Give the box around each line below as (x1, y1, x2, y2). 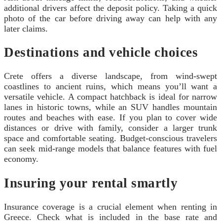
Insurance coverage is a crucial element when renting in (4, 202, 217, 212)
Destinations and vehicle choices (4, 44, 198, 60)
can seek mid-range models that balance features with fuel (4, 144, 217, 154)
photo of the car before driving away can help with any (4, 13, 217, 23)
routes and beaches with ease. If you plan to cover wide (4, 112, 217, 123)
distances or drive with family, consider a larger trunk (4, 123, 217, 133)
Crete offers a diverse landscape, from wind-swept (4, 71, 217, 81)
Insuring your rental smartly (4, 175, 178, 190)
